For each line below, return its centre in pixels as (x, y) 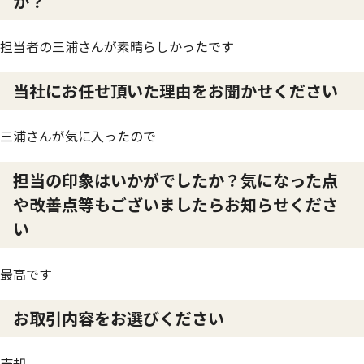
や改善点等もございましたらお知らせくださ (175, 204)
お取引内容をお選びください (119, 318)
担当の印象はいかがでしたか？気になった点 (175, 180)
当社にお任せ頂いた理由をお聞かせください (175, 91)
